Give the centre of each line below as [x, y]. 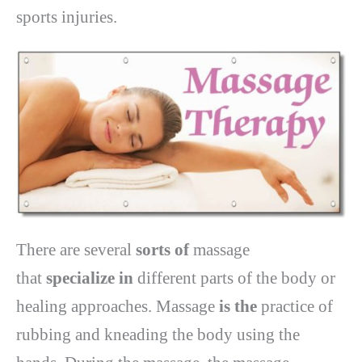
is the [240, 307]
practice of [297, 307]
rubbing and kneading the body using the [158, 335]
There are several [76, 250]
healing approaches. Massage [118, 307]
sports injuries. [67, 17]
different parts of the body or [236, 278]
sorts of [164, 250]
